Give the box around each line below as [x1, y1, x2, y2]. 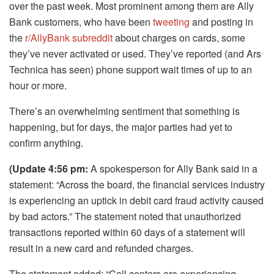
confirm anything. [9, 136, 83, 150]
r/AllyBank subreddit [25, 31, 113, 45]
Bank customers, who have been [9, 15, 153, 29]
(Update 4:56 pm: [9, 161, 91, 176]
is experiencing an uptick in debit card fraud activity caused [9, 193, 264, 208]
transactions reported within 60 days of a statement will [9, 225, 245, 240]
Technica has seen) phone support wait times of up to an [9, 62, 252, 77]
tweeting [153, 15, 190, 29]
